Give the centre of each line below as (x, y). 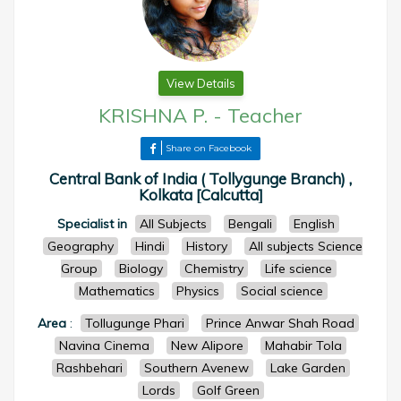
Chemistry (213, 269)
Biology (141, 269)
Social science (282, 291)
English (314, 224)
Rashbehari (89, 368)
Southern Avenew (196, 368)
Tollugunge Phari (135, 323)
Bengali (250, 224)
